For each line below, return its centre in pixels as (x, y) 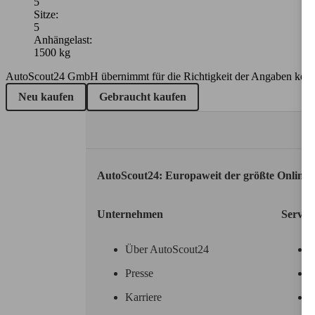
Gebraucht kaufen (143, 96)
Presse (139, 274)
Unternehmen (130, 214)
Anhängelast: (63, 39)
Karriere (143, 297)
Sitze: (46, 14)
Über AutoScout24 (167, 250)
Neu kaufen (46, 96)
